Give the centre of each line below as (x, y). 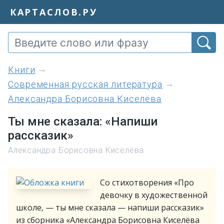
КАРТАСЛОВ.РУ (54, 12)
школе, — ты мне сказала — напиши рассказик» (110, 207)
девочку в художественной (154, 195)
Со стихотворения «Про (147, 182)
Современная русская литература (85, 84)
